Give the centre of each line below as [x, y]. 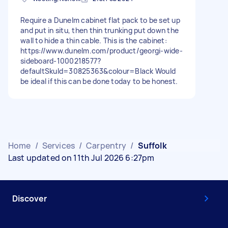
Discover [30, 198]
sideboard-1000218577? [61, 61]
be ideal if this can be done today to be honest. [99, 81]
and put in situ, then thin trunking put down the [99, 30]
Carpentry [106, 146]
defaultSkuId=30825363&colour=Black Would [98, 71]
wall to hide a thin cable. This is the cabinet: [94, 40]
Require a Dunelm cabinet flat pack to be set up [100, 20]
